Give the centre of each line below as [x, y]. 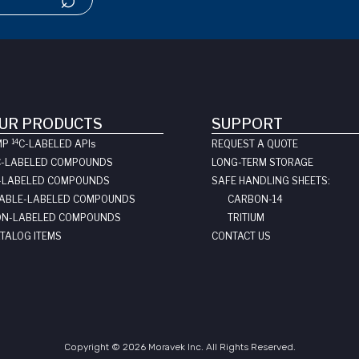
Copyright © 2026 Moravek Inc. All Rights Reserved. [179, 347]
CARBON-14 [255, 199]
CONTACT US [241, 236]
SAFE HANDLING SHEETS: [271, 181]
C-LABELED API [54, 144]
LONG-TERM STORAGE [262, 162]
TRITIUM [246, 218]
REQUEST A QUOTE [255, 144]
